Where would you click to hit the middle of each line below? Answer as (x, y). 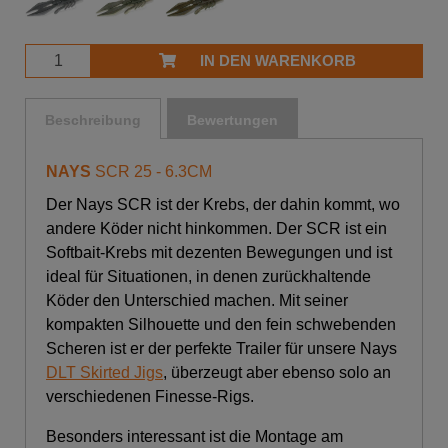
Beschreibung (93, 120)
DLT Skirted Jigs (104, 372)
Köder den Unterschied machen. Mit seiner (197, 300)
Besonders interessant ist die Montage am (194, 436)
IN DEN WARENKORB (277, 60)
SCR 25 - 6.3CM (153, 171)
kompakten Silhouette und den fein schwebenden (221, 324)
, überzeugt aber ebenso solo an (277, 372)
